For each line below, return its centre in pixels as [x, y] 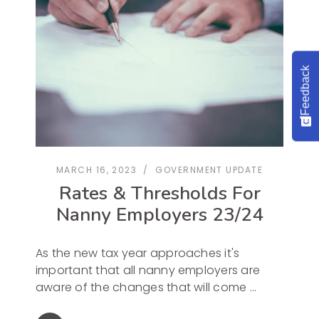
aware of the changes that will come [143, 287]
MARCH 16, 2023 [97, 169]
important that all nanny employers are [148, 270]
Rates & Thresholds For [159, 193]
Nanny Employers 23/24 [159, 214]
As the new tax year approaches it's [138, 253]
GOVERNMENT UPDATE [209, 169]
